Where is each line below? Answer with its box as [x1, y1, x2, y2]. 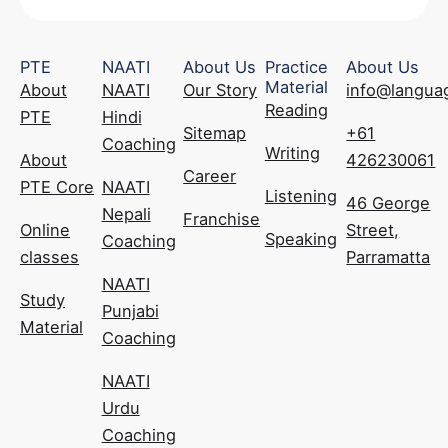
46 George [346, 193, 431, 214]
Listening [264, 186, 337, 207]
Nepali [101, 204, 151, 225]
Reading [264, 100, 328, 121]
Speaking [264, 229, 337, 250]
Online [20, 220, 70, 241]
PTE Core [20, 177, 94, 198]
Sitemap [183, 123, 247, 144]
